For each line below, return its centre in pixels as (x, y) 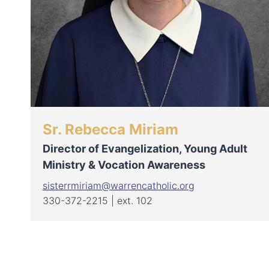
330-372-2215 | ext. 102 (98, 201)
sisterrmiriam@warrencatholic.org (119, 186)
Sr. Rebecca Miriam (110, 130)
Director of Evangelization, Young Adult (145, 149)
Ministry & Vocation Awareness (124, 165)
